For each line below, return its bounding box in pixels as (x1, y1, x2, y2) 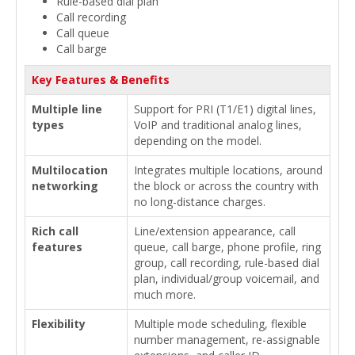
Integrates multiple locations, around (134, 162, 323, 177)
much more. (134, 286, 196, 302)
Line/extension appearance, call (134, 223, 296, 239)
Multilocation (32, 162, 108, 177)
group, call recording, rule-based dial (134, 254, 319, 270)
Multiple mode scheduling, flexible (134, 315, 307, 331)
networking (32, 177, 98, 193)
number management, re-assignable (134, 331, 320, 347)
